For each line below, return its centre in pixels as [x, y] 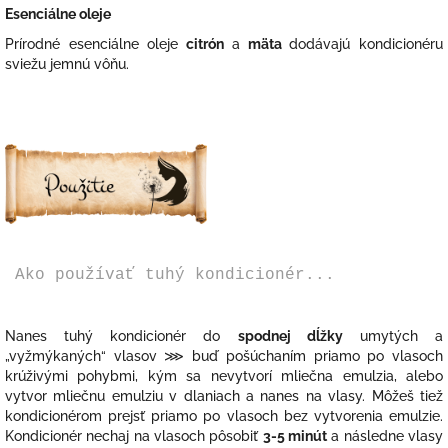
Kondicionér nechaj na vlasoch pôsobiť [134, 435]
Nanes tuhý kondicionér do [113, 335]
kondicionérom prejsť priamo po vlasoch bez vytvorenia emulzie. [224, 415]
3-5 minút [295, 435]
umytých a [401, 335]
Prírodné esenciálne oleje [92, 44]
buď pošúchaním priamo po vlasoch [318, 355]
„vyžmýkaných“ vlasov [85, 355]
